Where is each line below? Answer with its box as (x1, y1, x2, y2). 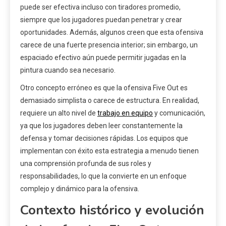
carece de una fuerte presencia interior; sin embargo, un (20, 40, 198, 49)
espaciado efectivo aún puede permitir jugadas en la (20, 53, 186, 62)
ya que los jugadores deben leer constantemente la (20, 121, 183, 130)
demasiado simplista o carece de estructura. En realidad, (20, 96, 199, 104)
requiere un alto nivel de (20, 108, 97, 117)
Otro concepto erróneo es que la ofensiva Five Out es (20, 83, 188, 92)
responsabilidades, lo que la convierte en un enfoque (20, 172, 187, 180)
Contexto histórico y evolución (20, 201, 204, 219)
